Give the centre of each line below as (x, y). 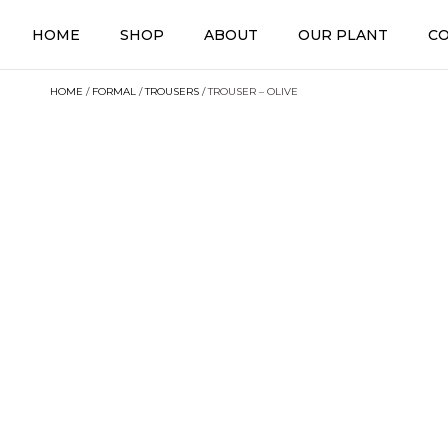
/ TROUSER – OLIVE (248, 91)
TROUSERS (172, 91)
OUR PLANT (343, 34)
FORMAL (114, 91)
